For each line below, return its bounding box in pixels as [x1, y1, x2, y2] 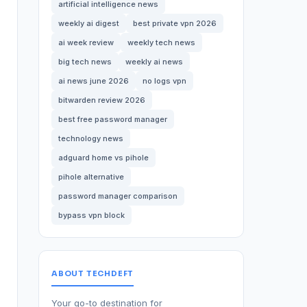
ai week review [58, 38, 114, 47]
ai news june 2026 [58, 76, 129, 86]
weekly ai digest [58, 19, 119, 28]
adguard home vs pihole [58, 153, 149, 162]
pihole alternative [58, 172, 124, 182]
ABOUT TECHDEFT [51, 269, 134, 278]
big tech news [58, 57, 112, 66]
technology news [58, 134, 123, 143]
